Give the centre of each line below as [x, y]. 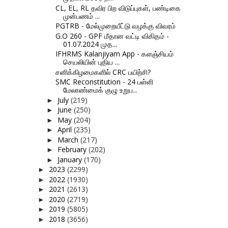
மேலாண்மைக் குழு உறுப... [100, 90]
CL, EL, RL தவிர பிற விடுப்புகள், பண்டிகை [118, 8]
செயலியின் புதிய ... [91, 62]
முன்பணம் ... [81, 16]
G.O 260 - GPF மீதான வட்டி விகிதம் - [112, 36]
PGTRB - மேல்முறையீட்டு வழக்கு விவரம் [115, 26]
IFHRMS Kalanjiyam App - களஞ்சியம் [114, 54]
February [73, 150]
